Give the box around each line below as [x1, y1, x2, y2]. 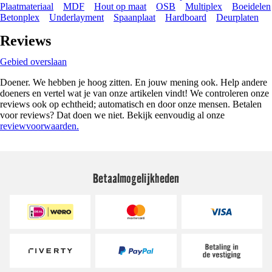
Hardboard [165, 12, 206, 22]
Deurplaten [216, 12, 259, 22]
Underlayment [49, 12, 104, 22]
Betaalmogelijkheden [92, 169, 179, 186]
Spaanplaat [114, 12, 155, 22]
